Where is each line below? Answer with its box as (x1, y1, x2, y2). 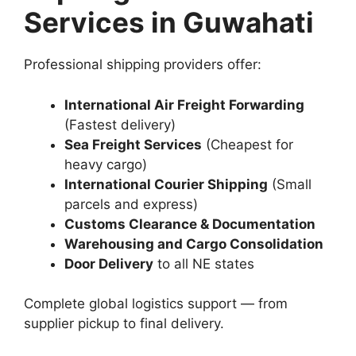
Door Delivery (64, 255, 153, 272)
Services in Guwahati (24, 6, 314, 39)
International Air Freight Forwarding (64, 96, 304, 113)
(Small (268, 176, 311, 192)
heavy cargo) (64, 156, 147, 172)
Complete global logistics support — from (24, 296, 288, 311)
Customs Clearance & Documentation (64, 215, 315, 232)
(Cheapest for (202, 136, 293, 153)
